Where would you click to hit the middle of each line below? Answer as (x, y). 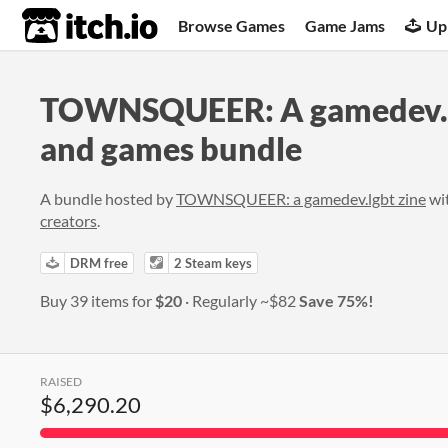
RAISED (61, 381)
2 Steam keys (213, 263)
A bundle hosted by (108, 198)
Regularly (226, 300)
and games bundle (171, 148)
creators (68, 220)
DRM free (99, 263)
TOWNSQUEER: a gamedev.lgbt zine (301, 198)
